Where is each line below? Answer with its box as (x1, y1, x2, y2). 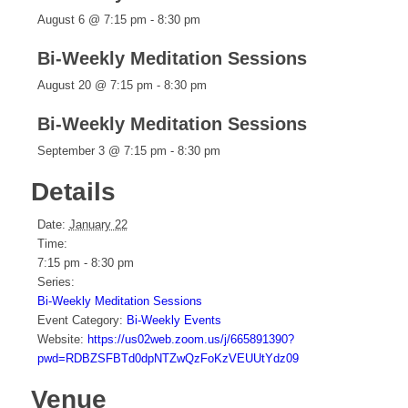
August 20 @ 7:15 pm (36, 78, 153, 93)
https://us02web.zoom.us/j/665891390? (87, 332, 294, 347)
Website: (36, 332, 84, 347)
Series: (36, 275, 75, 290)
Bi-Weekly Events (126, 313, 221, 328)
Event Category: (36, 313, 123, 328)
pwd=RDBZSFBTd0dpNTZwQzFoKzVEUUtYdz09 (36, 352, 299, 366)
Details (30, 178, 116, 207)
